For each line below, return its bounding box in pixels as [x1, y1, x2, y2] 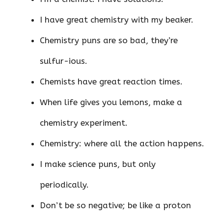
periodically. [40, 179, 89, 190]
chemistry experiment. [40, 117, 128, 128]
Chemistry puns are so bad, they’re [40, 35, 178, 45]
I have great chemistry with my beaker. [40, 14, 193, 25]
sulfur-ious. [40, 55, 87, 66]
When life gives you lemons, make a [40, 97, 182, 107]
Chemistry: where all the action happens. [40, 138, 204, 148]
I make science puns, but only [40, 159, 156, 169]
